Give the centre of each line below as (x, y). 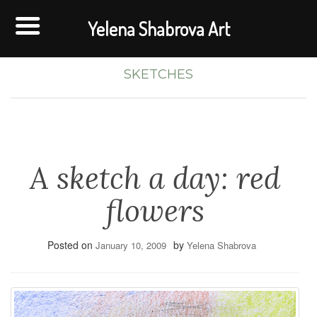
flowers (155, 211)
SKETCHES (158, 74)
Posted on (71, 245)
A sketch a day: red (155, 178)
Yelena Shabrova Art (158, 29)
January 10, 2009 (131, 245)
